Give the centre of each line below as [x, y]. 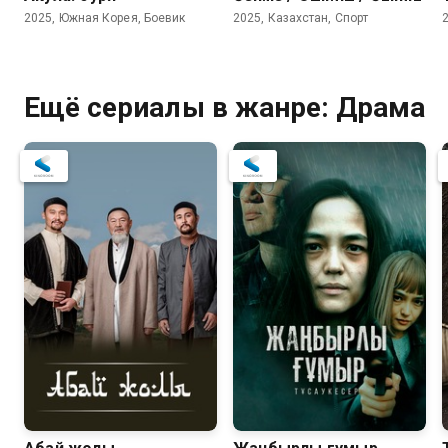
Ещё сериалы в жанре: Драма [225, 107]
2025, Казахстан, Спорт [301, 17]
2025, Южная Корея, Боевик [105, 17]
